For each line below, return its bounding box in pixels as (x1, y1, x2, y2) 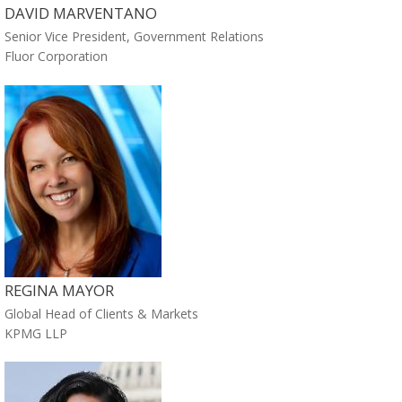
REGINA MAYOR (4, 279, 114, 301)
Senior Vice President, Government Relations (4, 28, 264, 46)
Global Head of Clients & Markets (4, 304, 198, 322)
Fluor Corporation (4, 48, 108, 66)
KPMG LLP (4, 324, 67, 342)
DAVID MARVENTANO (4, 3, 157, 24)
